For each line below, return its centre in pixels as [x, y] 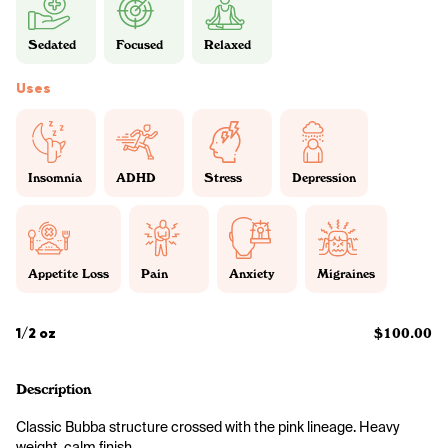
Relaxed [227, 45]
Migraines [346, 274]
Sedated [52, 45]
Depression [324, 178]
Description [53, 389]
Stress [223, 178]
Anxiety [252, 274]
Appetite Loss [68, 274]
